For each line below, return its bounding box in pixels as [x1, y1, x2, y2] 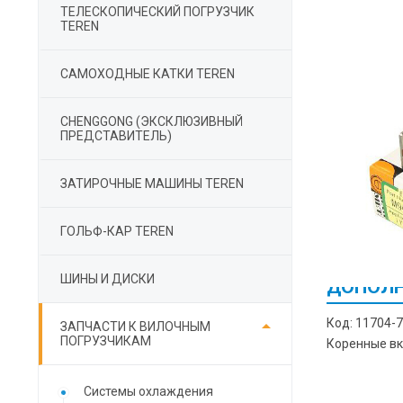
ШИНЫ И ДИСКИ [60, 272, 155, 286]
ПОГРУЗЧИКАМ [60, 334, 151, 348]
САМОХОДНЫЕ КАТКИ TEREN [60, 67, 235, 81]
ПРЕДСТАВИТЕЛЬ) [60, 129, 172, 143]
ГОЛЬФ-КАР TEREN [60, 224, 174, 238]
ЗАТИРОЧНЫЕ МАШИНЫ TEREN [60, 176, 244, 191]
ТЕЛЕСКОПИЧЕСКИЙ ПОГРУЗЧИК [60, 4, 255, 19]
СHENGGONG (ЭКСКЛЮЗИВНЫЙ [60, 114, 243, 129]
